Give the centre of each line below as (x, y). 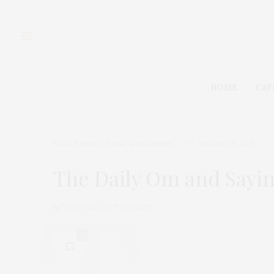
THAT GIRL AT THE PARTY (108, 207)
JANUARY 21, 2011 (226, 143)
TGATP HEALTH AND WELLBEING (113, 143)
